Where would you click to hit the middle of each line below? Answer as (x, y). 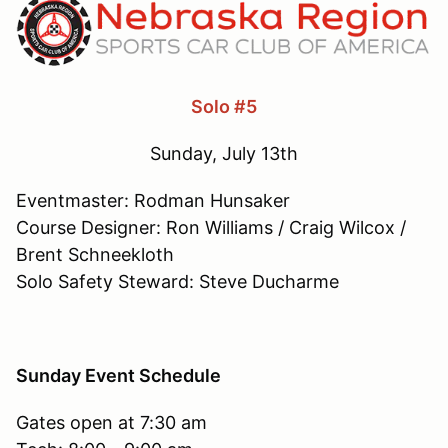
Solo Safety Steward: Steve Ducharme (177, 282)
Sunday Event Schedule (120, 376)
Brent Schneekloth (95, 255)
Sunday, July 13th (224, 154)
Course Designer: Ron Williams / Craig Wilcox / (211, 228)
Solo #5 (224, 107)
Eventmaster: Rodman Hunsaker (153, 201)
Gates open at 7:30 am (111, 423)
